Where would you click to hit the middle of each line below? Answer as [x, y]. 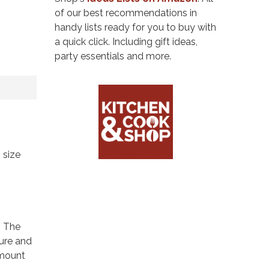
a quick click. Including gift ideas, [126, 41]
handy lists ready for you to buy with [135, 27]
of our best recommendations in [126, 13]
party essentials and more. [113, 56]
